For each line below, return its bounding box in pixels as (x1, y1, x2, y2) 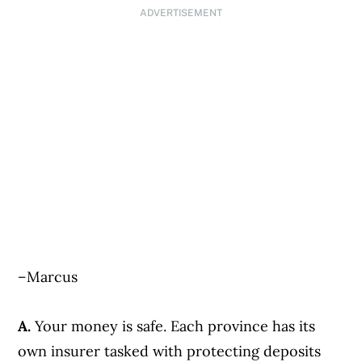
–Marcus (18, 267, 78, 286)
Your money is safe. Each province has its (35, 316, 316, 335)
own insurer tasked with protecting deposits (18, 341, 322, 360)
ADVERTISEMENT (139, 6, 222, 19)
